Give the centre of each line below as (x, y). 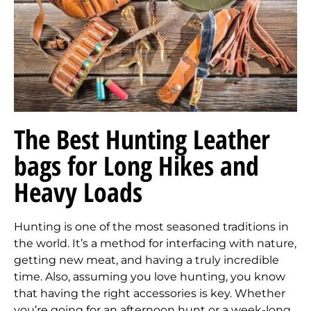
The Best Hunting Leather (142, 139)
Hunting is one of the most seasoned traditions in (151, 227)
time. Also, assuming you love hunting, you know (150, 277)
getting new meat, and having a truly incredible (146, 260)
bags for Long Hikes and (136, 166)
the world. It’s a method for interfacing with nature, (155, 244)
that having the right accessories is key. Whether (150, 294)
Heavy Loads (78, 192)
